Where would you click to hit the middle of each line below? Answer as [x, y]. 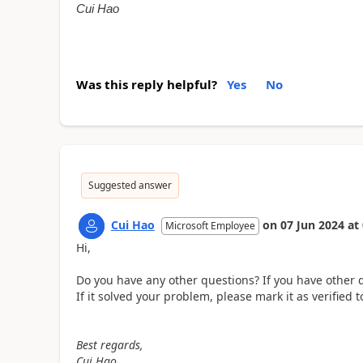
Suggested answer [130, 186]
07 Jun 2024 [312, 225]
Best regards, [109, 345]
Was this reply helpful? [146, 85]
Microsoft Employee [210, 226]
